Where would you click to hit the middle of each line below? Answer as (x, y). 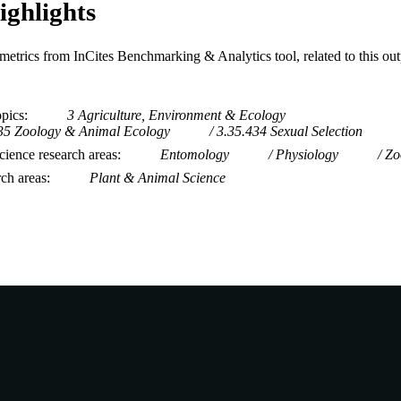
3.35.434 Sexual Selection (290, 131)
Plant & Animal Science (158, 177)
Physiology (307, 154)
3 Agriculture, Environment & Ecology (176, 115)
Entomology (195, 154)
